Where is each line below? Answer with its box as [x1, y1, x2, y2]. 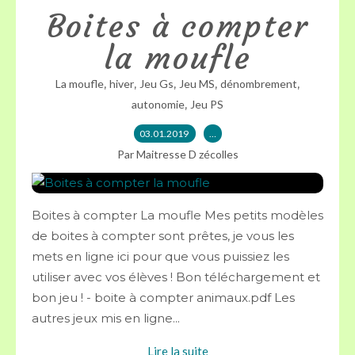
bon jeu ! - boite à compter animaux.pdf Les [32, 290, 295, 305]
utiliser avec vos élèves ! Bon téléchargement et [32, 269, 320, 284]
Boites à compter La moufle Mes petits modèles [32, 208, 323, 223]
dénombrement [220, 77, 297, 90]
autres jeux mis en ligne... [32, 311, 180, 326]
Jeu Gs [139, 77, 174, 90]
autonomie [132, 97, 185, 111]
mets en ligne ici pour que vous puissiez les [32, 249, 289, 264]
